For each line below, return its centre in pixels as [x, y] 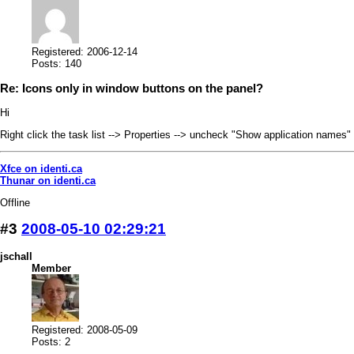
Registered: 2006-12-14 [85, 52]
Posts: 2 [51, 342]
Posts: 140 [56, 64]
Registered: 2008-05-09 [85, 330]
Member [51, 269]
